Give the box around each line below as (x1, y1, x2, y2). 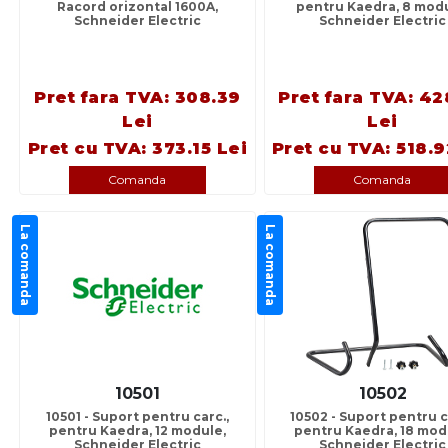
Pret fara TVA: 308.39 (34, 88, 241, 108)
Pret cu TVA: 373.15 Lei (27, 139, 248, 159)
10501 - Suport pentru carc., (46, 409, 229, 425)
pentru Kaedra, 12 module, (49, 423, 226, 439)
